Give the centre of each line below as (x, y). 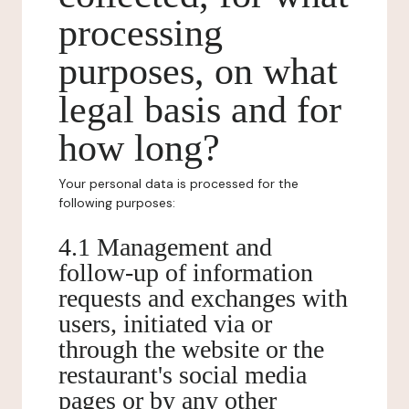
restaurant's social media (183, 375)
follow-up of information (186, 273)
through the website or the (191, 349)
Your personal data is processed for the (178, 184)
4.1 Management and (165, 247)
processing (141, 33)
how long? (139, 148)
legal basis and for (200, 110)
